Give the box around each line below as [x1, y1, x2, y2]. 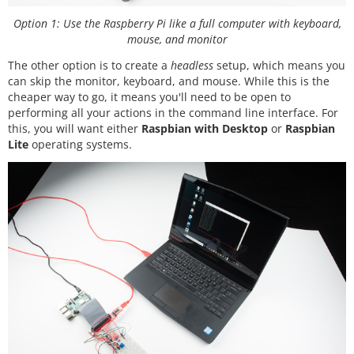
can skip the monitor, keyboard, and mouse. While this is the [8, 73, 330, 88]
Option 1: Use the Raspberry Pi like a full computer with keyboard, [13, 16, 341, 32]
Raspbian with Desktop [141, 120, 268, 136]
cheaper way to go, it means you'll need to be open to [8, 88, 291, 104]
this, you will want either [8, 120, 141, 136]
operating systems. [28, 136, 132, 152]
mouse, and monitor [126, 32, 228, 47]
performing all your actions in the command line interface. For [8, 104, 338, 120]
